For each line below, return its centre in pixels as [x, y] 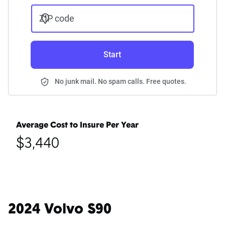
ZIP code [57, 19]
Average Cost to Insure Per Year [77, 126]
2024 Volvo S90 [60, 210]
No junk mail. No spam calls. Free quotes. [121, 82]
